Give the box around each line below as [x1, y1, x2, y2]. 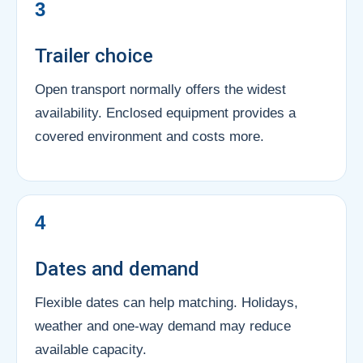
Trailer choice [35, 44, 153, 67]
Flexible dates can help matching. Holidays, [35, 294, 298, 310]
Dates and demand [35, 257, 199, 280]
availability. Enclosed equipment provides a [35, 105, 296, 121]
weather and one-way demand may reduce [35, 318, 291, 334]
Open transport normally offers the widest [35, 81, 286, 97]
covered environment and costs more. [35, 128, 264, 144]
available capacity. [35, 341, 147, 357]
